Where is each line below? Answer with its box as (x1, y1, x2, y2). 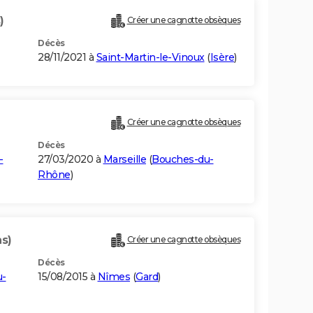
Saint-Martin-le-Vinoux (96, 51, 205, 64)
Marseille (103, 153, 146, 166)
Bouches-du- (152, 153, 214, 166)
